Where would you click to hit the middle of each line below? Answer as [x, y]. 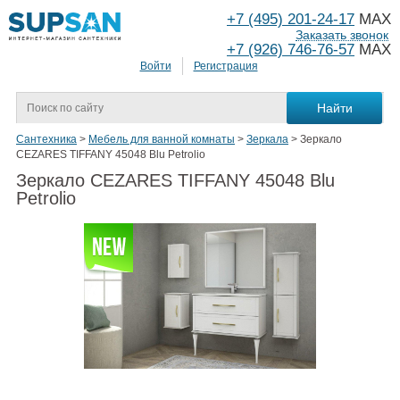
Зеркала [267, 140]
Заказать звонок [342, 35]
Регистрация [225, 67]
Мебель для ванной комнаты [162, 140]
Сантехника [46, 140]
